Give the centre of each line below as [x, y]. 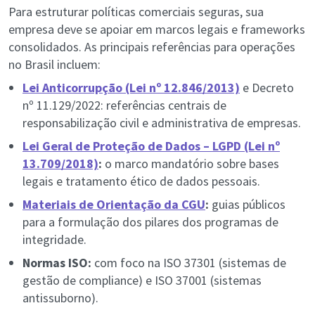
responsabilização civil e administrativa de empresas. [162, 123]
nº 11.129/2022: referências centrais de [124, 105]
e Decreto [267, 88]
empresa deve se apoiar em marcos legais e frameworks [157, 30]
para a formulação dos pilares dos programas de [150, 222]
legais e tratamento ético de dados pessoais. [141, 181]
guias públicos [247, 205]
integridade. [54, 240]
